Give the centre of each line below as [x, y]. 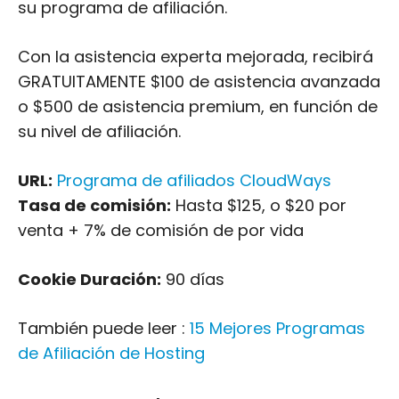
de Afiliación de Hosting [111, 353]
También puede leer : [104, 328]
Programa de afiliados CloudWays [194, 180]
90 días [193, 279]
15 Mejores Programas [277, 328]
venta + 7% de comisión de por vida [161, 230]
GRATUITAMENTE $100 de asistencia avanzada [199, 81]
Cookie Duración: [90, 279]
